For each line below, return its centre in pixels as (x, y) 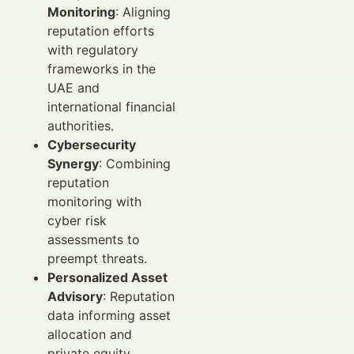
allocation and (90, 334)
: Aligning (143, 11)
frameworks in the (102, 68)
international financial (111, 106)
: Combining (135, 163)
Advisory (75, 296)
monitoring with (94, 201)
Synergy (73, 163)
